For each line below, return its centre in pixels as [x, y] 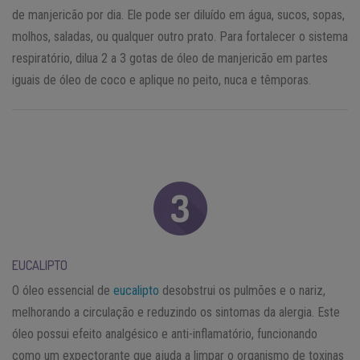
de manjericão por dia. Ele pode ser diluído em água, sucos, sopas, [178, 15]
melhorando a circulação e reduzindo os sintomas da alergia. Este [176, 313]
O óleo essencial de [63, 291]
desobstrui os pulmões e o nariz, [242, 291]
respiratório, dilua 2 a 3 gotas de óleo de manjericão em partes [170, 59]
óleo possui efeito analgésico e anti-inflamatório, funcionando [165, 334]
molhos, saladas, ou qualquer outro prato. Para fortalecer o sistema [180, 37]
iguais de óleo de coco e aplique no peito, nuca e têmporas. [162, 80]
